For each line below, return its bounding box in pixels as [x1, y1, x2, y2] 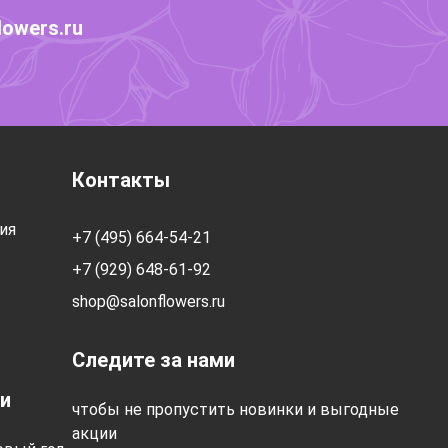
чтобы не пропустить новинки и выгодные [71, 400, 399, 419]
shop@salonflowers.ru [71, 292, 225, 311]
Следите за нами [71, 348, 235, 372]
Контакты [71, 168, 170, 192]
